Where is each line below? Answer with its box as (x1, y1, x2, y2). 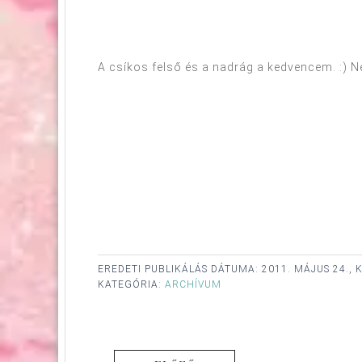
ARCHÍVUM (165, 278, 221, 290)
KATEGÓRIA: (98, 278, 165, 290)
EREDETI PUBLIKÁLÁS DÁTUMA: (98, 263, 262, 275)
